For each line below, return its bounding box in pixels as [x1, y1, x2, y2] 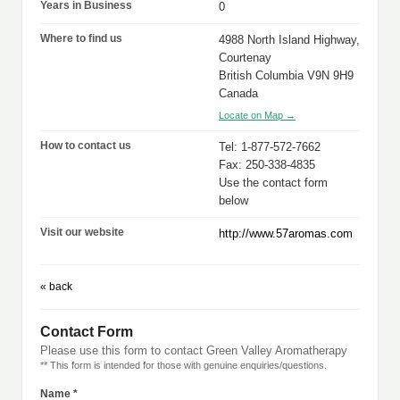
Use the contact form [219, 176, 328, 189]
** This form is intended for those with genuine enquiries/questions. [40, 360, 327, 371]
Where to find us [40, 32, 122, 45]
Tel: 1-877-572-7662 [219, 140, 321, 154]
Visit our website [40, 226, 124, 238]
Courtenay [219, 51, 271, 64]
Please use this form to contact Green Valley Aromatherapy [40, 344, 347, 357]
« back [40, 280, 72, 293]
